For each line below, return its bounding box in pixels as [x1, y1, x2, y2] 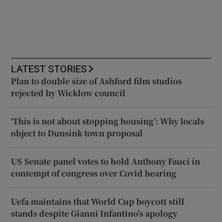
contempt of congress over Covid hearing [11, 167, 177, 179]
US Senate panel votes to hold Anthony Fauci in [11, 155, 201, 167]
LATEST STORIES [11, 63, 87, 74]
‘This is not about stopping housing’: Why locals [11, 115, 205, 127]
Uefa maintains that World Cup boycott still [11, 195, 185, 207]
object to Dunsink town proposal [11, 127, 143, 139]
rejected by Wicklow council [11, 87, 126, 99]
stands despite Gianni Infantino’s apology [11, 207, 178, 219]
